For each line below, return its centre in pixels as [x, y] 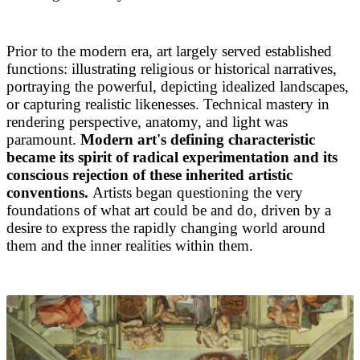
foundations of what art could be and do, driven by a [169, 210]
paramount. [43, 139]
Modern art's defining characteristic [198, 139]
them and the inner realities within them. [130, 245]
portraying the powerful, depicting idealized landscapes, [178, 86]
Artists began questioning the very [196, 192]
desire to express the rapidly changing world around [166, 227]
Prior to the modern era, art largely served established [169, 51]
